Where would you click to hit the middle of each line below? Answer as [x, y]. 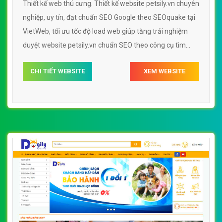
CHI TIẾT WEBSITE [57, 71]
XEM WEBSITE [165, 71]
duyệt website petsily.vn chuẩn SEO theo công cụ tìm [104, 45]
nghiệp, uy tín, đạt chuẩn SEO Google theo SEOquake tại [109, 18]
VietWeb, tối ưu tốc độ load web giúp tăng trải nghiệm [105, 31]
